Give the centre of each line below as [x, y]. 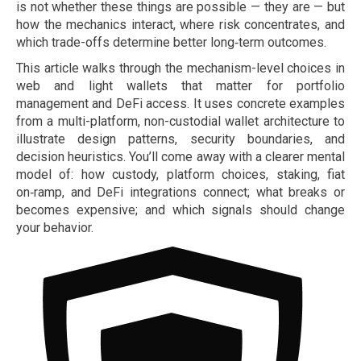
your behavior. [55, 228]
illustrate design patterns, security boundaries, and [180, 139]
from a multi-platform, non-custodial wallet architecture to [180, 121]
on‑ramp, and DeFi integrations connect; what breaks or [180, 192]
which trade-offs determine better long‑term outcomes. [171, 42]
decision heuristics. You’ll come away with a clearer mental [180, 157]
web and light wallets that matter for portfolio [180, 86]
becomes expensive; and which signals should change [180, 210]
